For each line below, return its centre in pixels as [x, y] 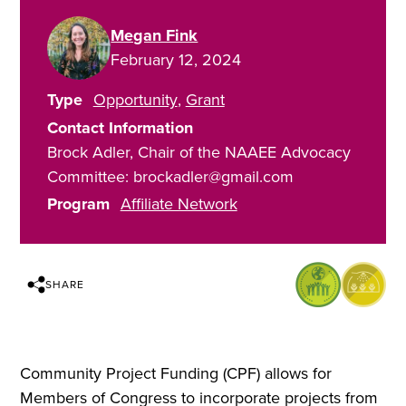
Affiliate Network [179, 204]
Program [79, 204]
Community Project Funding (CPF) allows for [176, 374]
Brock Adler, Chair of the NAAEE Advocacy [199, 152]
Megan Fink [155, 36]
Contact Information [121, 127]
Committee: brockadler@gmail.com [171, 176]
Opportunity [135, 100]
